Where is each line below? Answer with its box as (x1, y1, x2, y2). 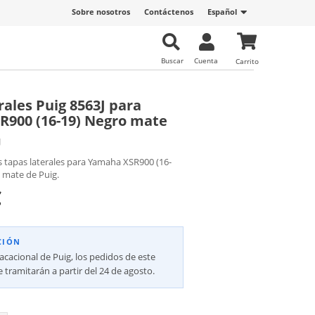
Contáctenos (144, 6, 193, 17)
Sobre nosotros (72, 6, 130, 17)
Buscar (161, 56, 184, 65)
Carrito (236, 56, 259, 66)
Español (207, 6, 237, 17)
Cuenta (194, 56, 218, 65)
